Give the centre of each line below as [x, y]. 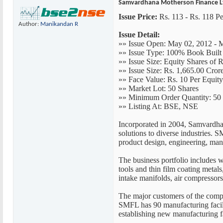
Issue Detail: [139, 35]
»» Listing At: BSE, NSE [158, 106]
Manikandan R [59, 24]
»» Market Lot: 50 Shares [159, 88]
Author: [29, 24]
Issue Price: [138, 17]
